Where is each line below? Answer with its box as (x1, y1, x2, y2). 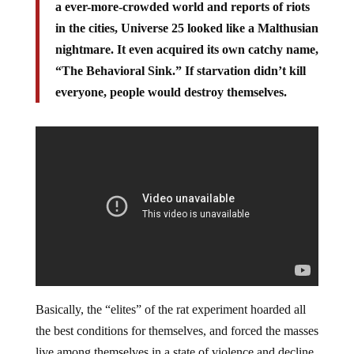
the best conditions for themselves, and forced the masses (35, 323, 318, 337)
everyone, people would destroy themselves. (55, 85, 287, 99)
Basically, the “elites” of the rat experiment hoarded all (35, 302, 306, 316)
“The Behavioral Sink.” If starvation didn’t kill (55, 63, 306, 77)
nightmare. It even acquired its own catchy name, (55, 42, 318, 56)
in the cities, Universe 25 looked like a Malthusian (55, 21, 318, 35)
